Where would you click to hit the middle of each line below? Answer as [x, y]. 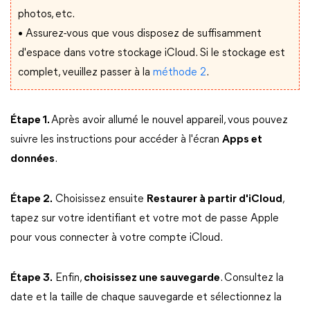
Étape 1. [31, 121]
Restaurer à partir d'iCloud [215, 200]
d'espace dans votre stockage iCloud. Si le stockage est [152, 54]
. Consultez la [252, 279]
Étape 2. [31, 200]
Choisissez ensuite [100, 200]
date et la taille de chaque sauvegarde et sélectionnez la [146, 298]
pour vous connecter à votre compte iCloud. [117, 238]
